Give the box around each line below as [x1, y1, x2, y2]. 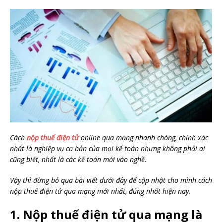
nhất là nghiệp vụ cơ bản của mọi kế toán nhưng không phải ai [10, 144, 205, 154]
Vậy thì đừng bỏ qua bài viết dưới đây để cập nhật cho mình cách [10, 175, 212, 185]
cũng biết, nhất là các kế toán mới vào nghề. [10, 155, 147, 165]
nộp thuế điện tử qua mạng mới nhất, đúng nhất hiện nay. [10, 186, 191, 196]
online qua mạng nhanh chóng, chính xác [79, 133, 208, 143]
